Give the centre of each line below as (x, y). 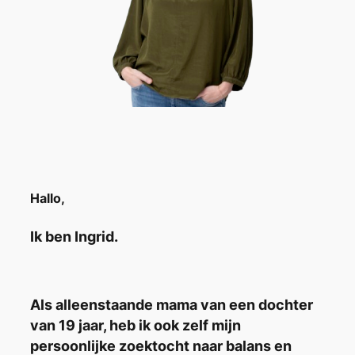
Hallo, (48, 198)
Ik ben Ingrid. (74, 236)
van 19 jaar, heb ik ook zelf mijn (136, 325)
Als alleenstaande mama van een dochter (172, 304)
